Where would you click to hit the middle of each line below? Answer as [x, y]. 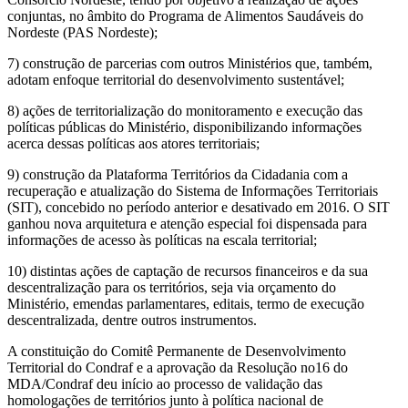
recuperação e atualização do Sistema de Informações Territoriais [193, 191]
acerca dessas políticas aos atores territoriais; [133, 144]
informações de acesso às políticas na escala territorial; [162, 240]
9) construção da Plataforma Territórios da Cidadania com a [178, 175]
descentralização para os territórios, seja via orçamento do [172, 288]
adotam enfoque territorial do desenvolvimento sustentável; [176, 80]
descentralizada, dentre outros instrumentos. [132, 321]
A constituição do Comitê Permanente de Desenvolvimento [177, 352]
